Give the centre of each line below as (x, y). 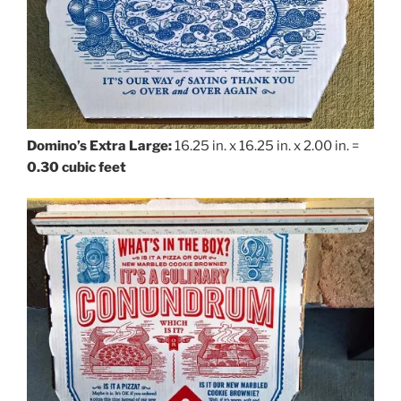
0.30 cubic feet (77, 167)
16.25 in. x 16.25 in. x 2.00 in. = (265, 145)
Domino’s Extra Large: (99, 145)
